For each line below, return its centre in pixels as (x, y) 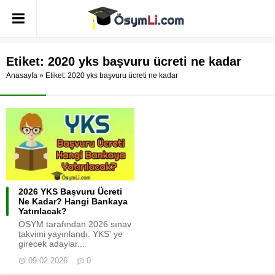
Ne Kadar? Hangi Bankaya (73, 201)
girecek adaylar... (52, 243)
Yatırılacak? (43, 211)
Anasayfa (22, 76)
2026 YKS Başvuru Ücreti (70, 191)
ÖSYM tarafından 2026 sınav (75, 224)
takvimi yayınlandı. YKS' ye (71, 234)
